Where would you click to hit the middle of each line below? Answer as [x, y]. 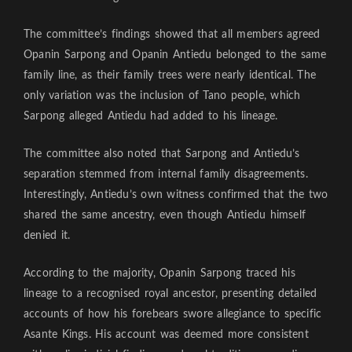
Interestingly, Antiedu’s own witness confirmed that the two [176, 194]
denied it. [47, 235]
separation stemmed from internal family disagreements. [166, 174]
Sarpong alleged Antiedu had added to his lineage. [151, 116]
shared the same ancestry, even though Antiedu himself [165, 215]
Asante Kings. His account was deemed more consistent [166, 334]
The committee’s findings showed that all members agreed [172, 34]
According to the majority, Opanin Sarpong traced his [159, 273]
